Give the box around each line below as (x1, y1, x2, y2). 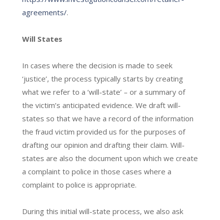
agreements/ (22, 7, 67, 17)
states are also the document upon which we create (22, 153, 198, 163)
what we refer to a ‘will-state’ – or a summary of (22, 86, 185, 97)
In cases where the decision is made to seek (22, 60, 172, 70)
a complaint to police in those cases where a (22, 166, 171, 176)
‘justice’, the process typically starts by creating (22, 73, 183, 83)
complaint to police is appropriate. (22, 179, 137, 190)
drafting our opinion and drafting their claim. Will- (22, 139, 185, 150)
